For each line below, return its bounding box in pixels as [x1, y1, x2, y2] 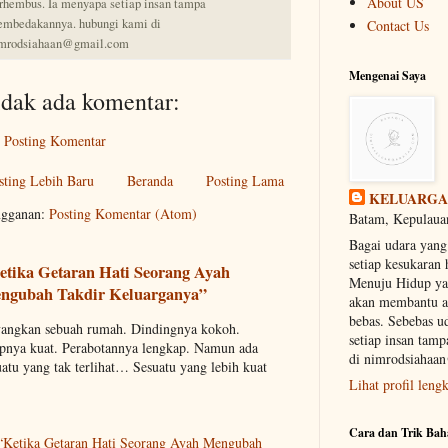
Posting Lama [206, 171, 284, 191]
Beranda [127, 171, 173, 191]
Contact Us [366, 15, 429, 35]
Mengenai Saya [349, 67, 426, 84]
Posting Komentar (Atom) [49, 204, 197, 224]
